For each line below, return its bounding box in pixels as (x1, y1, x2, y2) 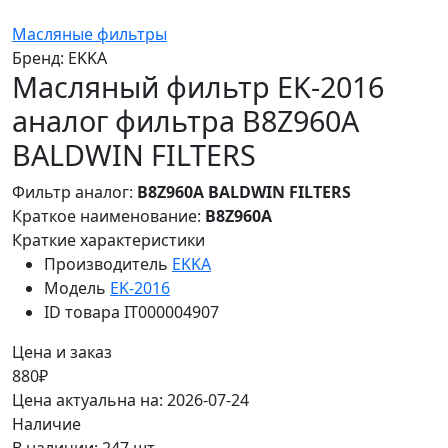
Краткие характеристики (12, 228, 205, 251)
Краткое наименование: (12, 204, 205, 227)
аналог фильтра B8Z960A (12, 100, 359, 140)
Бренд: (12, 46, 68, 69)
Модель (44, 276, 106, 299)
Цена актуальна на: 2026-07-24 (12, 388, 249, 411)
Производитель (44, 252, 168, 275)
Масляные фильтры (12, 22, 167, 45)
